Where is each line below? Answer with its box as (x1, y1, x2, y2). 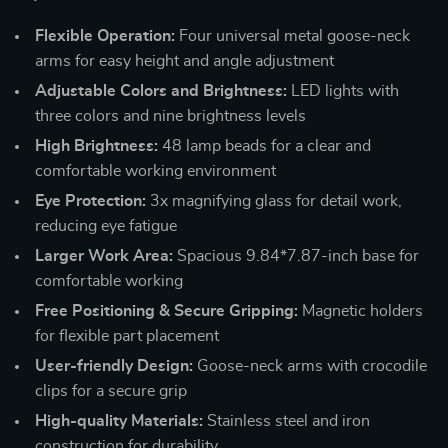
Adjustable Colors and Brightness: (35, 82, 287, 99)
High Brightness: (35, 137, 158, 154)
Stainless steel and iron (203, 412, 370, 429)
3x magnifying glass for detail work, (146, 192, 402, 209)
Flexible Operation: (35, 27, 175, 44)
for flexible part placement (35, 327, 219, 344)
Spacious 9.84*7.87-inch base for (173, 247, 419, 264)
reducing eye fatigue (35, 217, 177, 234)
